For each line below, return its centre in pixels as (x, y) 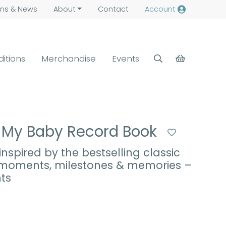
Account (160, 9)
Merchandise (69, 58)
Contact (113, 9)
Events (126, 58)
